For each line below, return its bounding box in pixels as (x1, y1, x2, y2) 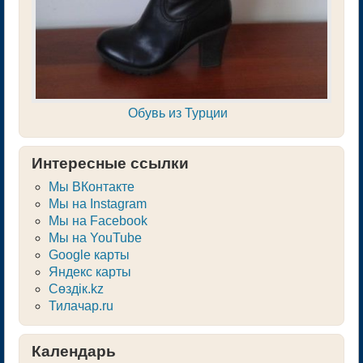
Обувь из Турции (127, 105, 228, 120)
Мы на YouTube (48, 230, 142, 245)
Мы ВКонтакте (48, 179, 135, 194)
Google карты (48, 247, 130, 262)
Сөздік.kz (48, 281, 104, 296)
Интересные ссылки (32, 154, 189, 172)
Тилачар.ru (48, 298, 113, 313)
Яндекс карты (48, 264, 131, 279)
